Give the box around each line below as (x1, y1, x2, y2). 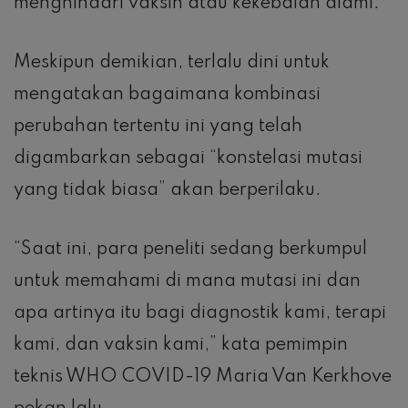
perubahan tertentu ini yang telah (14, 117, 302, 137)
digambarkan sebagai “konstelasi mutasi (14, 149, 362, 168)
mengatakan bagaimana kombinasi (14, 86, 321, 105)
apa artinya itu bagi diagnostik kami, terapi (14, 304, 386, 323)
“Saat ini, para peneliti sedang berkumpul (14, 240, 367, 260)
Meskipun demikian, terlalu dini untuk (14, 54, 330, 73)
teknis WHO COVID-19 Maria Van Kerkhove (14, 368, 392, 387)
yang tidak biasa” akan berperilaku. (14, 181, 321, 200)
